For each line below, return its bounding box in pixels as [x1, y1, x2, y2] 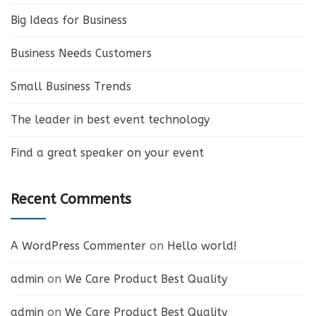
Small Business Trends [11, 80, 131, 93]
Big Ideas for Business [11, 13, 127, 27]
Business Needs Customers [11, 47, 152, 60]
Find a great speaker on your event [11, 146, 204, 159]
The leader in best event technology [11, 113, 209, 126]
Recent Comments [11, 191, 131, 207]
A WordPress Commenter [11, 239, 146, 253]
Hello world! [167, 239, 237, 253]
